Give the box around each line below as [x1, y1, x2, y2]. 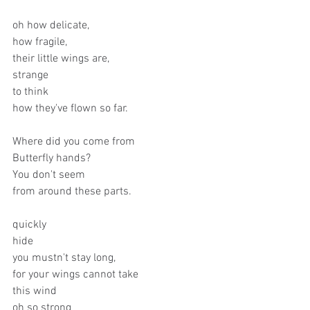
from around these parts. [12, 185, 131, 199]
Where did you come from [12, 135, 135, 149]
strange [12, 69, 51, 82]
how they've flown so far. [12, 102, 128, 116]
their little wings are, [12, 52, 109, 66]
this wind [12, 284, 57, 298]
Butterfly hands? [12, 152, 93, 165]
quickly [12, 218, 46, 232]
